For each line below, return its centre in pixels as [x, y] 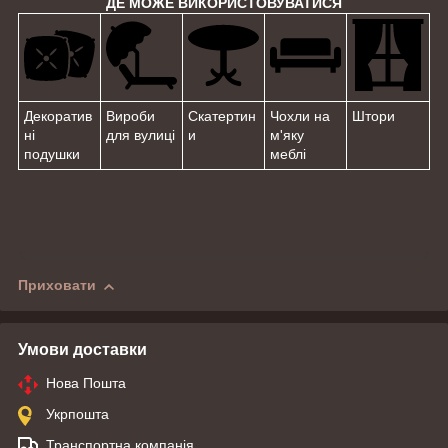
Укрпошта [77, 414]
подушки [52, 153]
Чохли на [300, 115]
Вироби [130, 115]
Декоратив [58, 115]
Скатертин [222, 115]
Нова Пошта [86, 383]
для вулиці [140, 134]
